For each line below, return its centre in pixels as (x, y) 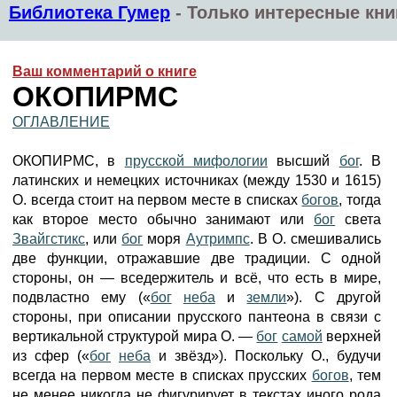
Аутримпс (218, 239)
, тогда (360, 200)
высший (304, 161)
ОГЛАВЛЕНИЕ (61, 122)
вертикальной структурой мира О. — (135, 336)
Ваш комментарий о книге (105, 71)
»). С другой (334, 297)
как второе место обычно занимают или (163, 219)
